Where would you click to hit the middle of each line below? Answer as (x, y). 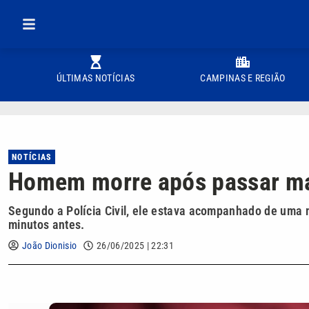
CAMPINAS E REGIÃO (243, 78)
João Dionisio (50, 246)
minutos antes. (47, 225)
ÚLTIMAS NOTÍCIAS (96, 78)
